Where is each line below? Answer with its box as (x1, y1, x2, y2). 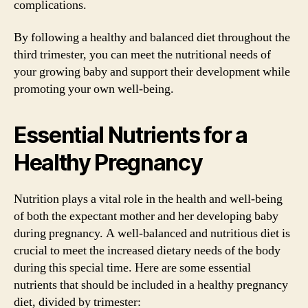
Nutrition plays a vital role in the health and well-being (14, 191, 283, 207)
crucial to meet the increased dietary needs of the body (14, 243, 280, 258)
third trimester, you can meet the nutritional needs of (14, 47, 271, 63)
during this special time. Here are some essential (14, 260, 251, 276)
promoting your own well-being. (14, 81, 174, 97)
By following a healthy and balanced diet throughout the (14, 30, 290, 45)
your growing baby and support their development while (14, 64, 290, 80)
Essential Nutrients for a (14, 122, 247, 148)
